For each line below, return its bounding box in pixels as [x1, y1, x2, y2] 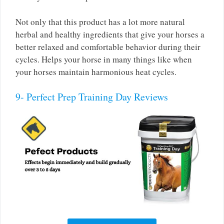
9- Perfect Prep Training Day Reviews [15, 89, 168, 103]
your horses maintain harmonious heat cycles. [15, 66, 176, 78]
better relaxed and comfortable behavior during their [15, 41, 200, 53]
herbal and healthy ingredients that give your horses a [15, 28, 204, 40]
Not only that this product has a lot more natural [15, 16, 185, 28]
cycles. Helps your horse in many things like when [15, 53, 192, 65]
